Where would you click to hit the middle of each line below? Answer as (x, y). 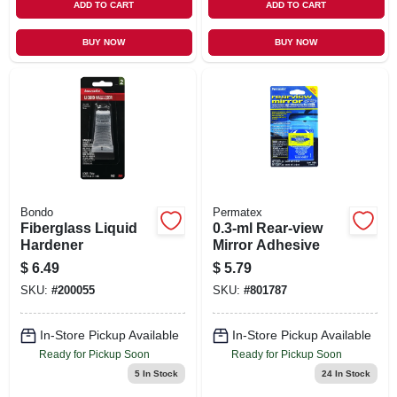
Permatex (237, 212)
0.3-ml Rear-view (267, 228)
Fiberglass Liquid (78, 228)
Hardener (51, 245)
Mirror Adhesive (266, 245)
